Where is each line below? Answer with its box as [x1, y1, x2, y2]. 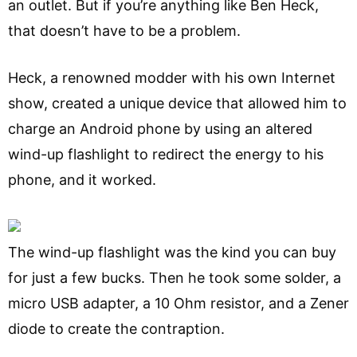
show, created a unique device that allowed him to [8, 94, 347, 112]
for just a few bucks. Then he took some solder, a [8, 269, 341, 286]
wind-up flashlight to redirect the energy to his [8, 145, 324, 163]
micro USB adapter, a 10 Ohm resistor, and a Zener [8, 294, 349, 312]
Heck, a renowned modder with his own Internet [8, 69, 335, 86]
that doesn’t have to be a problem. [8, 22, 241, 39]
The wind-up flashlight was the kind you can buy [8, 243, 336, 261]
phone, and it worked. [8, 171, 156, 188]
